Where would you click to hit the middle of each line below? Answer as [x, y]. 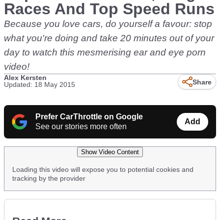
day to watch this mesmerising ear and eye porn [105, 52]
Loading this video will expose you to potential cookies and [103, 169]
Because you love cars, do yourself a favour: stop [108, 24]
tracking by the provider [49, 178]
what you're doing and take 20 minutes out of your [109, 38]
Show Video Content [110, 152]
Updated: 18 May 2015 [40, 84]
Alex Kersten [25, 78]
